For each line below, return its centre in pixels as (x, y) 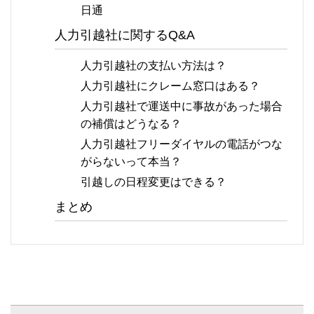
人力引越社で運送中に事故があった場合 (182, 105)
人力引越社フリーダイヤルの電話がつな (182, 143)
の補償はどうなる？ (131, 123)
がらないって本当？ (131, 161)
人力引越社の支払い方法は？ (154, 65)
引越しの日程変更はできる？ (154, 181)
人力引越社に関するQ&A (125, 35)
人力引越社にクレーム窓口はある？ (171, 85)
